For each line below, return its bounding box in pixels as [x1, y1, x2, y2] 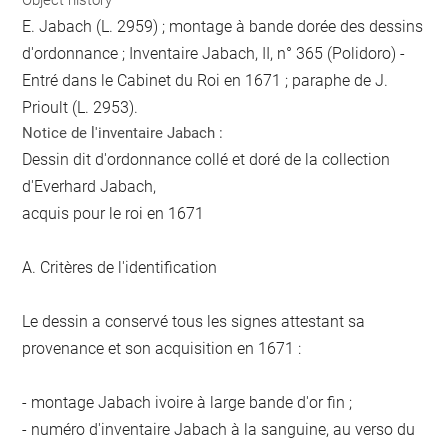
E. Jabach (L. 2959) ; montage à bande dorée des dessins [22, 16, 424, 36]
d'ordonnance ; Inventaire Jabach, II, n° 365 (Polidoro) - [22, 43, 406, 63]
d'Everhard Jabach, [22, 176, 157, 196]
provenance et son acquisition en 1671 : [22, 338, 302, 358]
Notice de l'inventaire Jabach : [22, 123, 224, 142]
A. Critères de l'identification [22, 257, 218, 277]
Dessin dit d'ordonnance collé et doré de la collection [22, 149, 391, 169]
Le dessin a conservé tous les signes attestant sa [22, 311, 366, 331]
